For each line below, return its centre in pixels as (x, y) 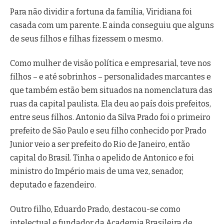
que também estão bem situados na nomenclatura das (111, 90)
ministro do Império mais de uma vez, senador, (97, 171)
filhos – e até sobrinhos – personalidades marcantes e (110, 76)
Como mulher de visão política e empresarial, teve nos (110, 63)
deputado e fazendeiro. (53, 184)
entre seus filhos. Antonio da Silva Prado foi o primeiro (110, 117)
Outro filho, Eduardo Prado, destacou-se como (95, 209)
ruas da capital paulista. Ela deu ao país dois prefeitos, (110, 103)
